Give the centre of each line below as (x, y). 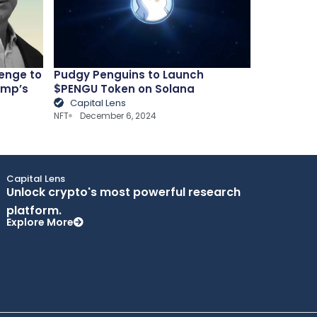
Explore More (40, 223)
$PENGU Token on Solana (125, 88)
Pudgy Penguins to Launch (129, 74)
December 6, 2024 (119, 115)
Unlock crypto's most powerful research (123, 192)
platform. (34, 211)
